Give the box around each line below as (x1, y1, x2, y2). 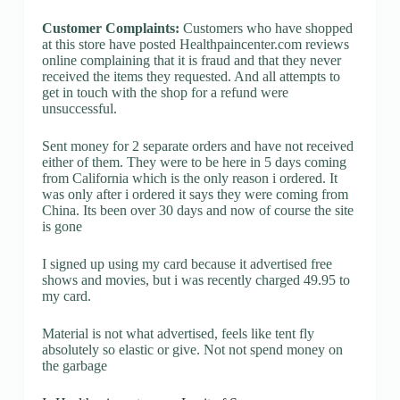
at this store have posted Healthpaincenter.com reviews (41, 36, 349, 52)
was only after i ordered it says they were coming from (41, 186, 348, 202)
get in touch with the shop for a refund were (41, 84, 288, 100)
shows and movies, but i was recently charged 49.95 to (41, 271, 350, 287)
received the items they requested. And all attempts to (41, 68, 340, 84)
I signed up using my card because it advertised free (41, 255, 332, 271)
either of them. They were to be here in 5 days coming (41, 154, 346, 170)
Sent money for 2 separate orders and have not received (41, 137, 354, 154)
